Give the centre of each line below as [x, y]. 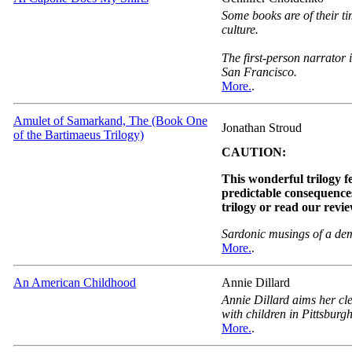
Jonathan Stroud [262, 127]
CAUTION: [254, 152]
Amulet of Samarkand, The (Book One [110, 120]
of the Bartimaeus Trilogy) [79, 134]
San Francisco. [259, 71]
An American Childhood [75, 282]
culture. [240, 29]
